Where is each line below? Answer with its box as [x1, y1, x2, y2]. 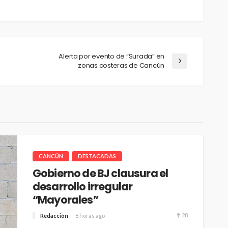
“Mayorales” [33, 192, 98, 208]
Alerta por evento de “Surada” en [59, 51, 164, 62]
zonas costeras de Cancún [78, 61, 164, 71]
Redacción [40, 212, 68, 219]
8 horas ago [75, 212, 105, 219]
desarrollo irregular [33, 179, 133, 194]
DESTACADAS [78, 153, 116, 160]
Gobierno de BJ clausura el [33, 166, 168, 181]
